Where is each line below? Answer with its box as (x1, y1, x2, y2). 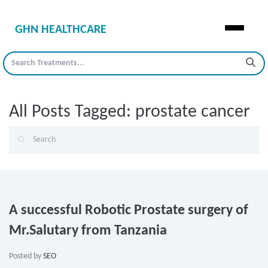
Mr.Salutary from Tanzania (9, 224, 167, 238)
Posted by (9, 252, 43, 261)
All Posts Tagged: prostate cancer (9, 103, 249, 121)
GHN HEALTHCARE (15, 24, 106, 36)
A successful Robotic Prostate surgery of (9, 203, 248, 218)
